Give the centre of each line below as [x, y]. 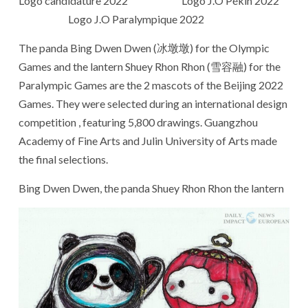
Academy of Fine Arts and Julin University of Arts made [148, 140]
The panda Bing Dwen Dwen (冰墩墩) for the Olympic [144, 47]
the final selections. [63, 159]
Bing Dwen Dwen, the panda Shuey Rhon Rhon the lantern [151, 188]
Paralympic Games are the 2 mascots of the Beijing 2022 [151, 85]
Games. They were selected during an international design [153, 103]
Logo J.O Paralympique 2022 [112, 19]
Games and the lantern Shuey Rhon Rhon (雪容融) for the [150, 66]
